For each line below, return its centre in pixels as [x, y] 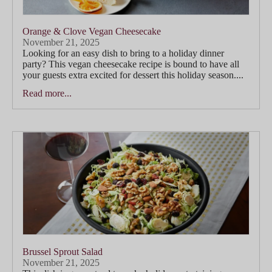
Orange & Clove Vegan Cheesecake [92, 32]
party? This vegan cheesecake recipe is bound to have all [131, 64]
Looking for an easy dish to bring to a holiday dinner [123, 53]
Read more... [47, 93]
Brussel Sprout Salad [63, 251]
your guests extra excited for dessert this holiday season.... [133, 75]
